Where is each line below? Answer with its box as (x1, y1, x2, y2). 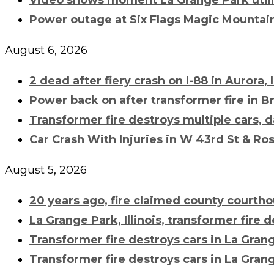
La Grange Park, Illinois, (29, 213, 168, 227)
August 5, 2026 (5, 163, 87, 177)
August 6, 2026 (5, 43, 87, 57)
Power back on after (29, 93, 151, 107)
